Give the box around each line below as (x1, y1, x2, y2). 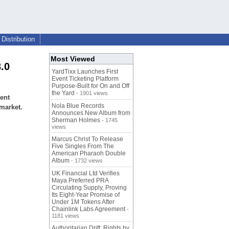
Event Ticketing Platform (52, 75, 119, 83)
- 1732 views (70, 157, 103, 164)
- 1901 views (75, 90, 108, 97)
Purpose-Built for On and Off (52, 82, 129, 90)
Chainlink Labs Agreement (52, 205, 125, 213)
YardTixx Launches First (52, 68, 118, 76)
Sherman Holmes (52, 117, 100, 124)
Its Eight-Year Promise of (52, 191, 120, 199)
